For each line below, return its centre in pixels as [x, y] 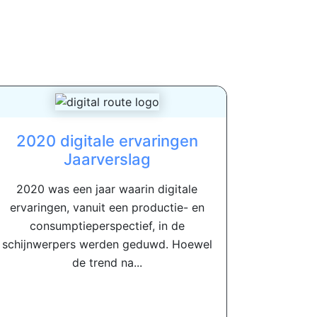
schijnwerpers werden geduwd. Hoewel [107, 244]
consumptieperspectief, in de [107, 226]
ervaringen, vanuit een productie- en [107, 208]
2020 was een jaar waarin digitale [107, 189]
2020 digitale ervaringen [107, 141]
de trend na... [107, 263]
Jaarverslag [107, 160]
